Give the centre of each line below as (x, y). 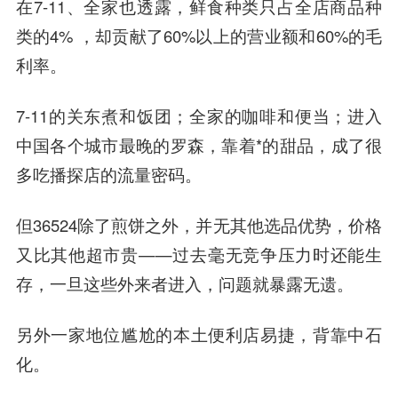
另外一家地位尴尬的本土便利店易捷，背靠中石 (199, 334)
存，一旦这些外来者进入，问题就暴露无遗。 (184, 283)
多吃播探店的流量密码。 (108, 174)
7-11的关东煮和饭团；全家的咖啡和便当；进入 (199, 115)
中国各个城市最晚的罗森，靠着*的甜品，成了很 (199, 144)
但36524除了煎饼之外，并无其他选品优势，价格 (199, 224)
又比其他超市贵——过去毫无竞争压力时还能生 (199, 254)
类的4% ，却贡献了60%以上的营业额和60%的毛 (199, 36)
